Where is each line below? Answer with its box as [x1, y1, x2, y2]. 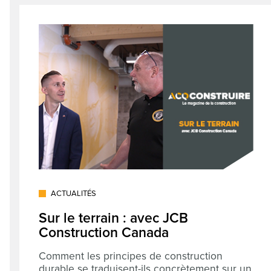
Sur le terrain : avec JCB [39, 210, 188, 227]
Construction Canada [39, 224, 169, 241]
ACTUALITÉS [51, 189, 96, 198]
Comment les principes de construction [39, 250, 223, 263]
